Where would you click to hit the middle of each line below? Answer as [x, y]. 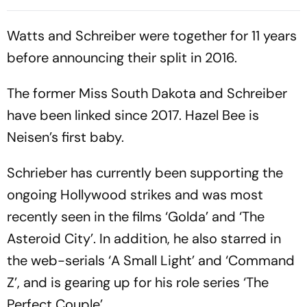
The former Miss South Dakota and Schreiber [147, 94]
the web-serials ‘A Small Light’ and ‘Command [151, 261]
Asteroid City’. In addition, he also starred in [144, 239]
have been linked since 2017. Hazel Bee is [133, 115]
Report [25, 24]
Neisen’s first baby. [65, 137]
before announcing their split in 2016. [122, 58]
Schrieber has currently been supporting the [145, 173]
